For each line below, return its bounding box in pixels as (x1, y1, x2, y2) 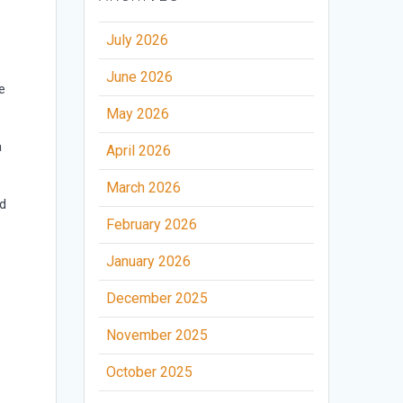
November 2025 (106, 327, 209, 345)
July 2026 (106, 31, 169, 49)
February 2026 (106, 216, 198, 234)
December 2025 (106, 290, 209, 308)
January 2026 (106, 253, 192, 271)
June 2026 (106, 68, 174, 86)
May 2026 (106, 105, 170, 123)
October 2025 (106, 363, 193, 381)
